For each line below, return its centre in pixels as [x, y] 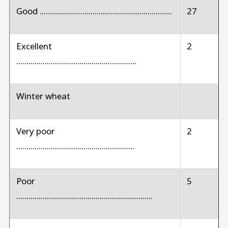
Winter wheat [44, 96]
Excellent [34, 46]
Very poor [35, 131]
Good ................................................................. [95, 11]
